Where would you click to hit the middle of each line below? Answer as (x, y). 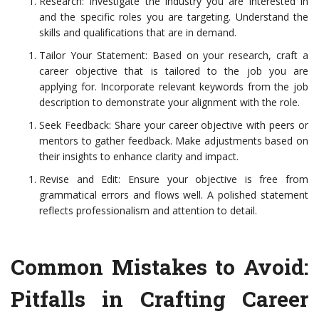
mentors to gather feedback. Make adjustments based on (174, 141)
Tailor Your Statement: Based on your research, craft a (174, 56)
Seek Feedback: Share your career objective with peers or (174, 125)
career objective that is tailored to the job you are (174, 71)
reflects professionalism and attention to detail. (148, 211)
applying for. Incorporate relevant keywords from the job (174, 87)
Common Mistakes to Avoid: (159, 267)
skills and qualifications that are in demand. (138, 33)
